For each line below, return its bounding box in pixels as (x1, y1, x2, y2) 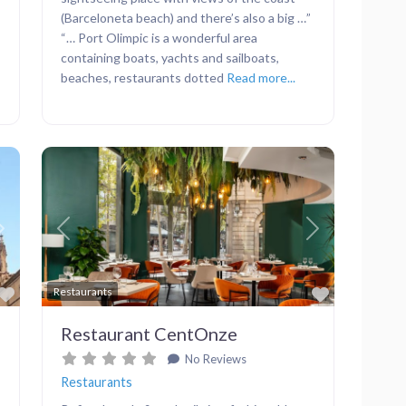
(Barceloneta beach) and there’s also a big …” (61, 9, 311, 25)
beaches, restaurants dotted (61, 69, 227, 85)
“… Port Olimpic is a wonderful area (61, 29, 257, 45)
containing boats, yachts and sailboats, (61, 49, 279, 65)
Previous (62, 229, 115, 246)
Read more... (227, 69, 295, 85)
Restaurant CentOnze (61, 323, 237, 345)
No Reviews (181, 352, 246, 367)
